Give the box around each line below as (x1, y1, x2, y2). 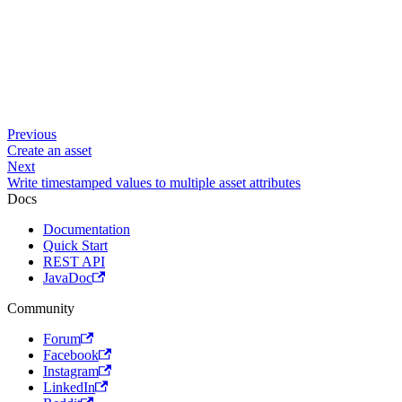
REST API (43, 254, 105, 269)
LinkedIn (43, 380, 95, 395)
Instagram (43, 363, 99, 379)
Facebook (43, 347, 99, 363)
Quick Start (43, 238, 108, 253)
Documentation (43, 222, 130, 237)
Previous (7, 127, 57, 142)
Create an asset (7, 143, 92, 158)
